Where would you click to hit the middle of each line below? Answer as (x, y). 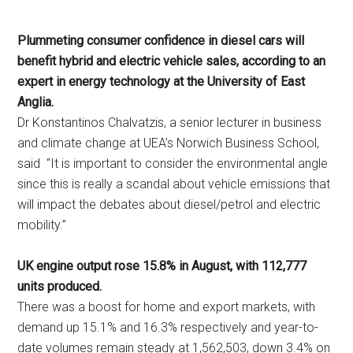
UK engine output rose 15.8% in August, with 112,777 (162, 266)
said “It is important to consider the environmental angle (173, 163)
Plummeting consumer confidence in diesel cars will (161, 41)
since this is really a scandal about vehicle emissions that (174, 184)
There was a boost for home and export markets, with (167, 307)
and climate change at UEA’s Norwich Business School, (169, 143)
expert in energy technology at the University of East (162, 82)
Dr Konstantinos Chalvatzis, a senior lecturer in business (170, 123)
